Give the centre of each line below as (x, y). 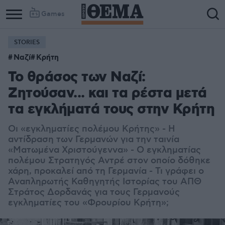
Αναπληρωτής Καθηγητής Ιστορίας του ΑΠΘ (105, 182)
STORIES (27, 42)
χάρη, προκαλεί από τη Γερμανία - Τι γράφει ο (106, 171)
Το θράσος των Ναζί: (77, 78)
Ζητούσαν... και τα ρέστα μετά (107, 94)
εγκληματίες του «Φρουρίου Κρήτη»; (88, 203)
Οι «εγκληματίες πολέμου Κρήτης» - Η (92, 129)
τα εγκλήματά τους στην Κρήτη (111, 110)
